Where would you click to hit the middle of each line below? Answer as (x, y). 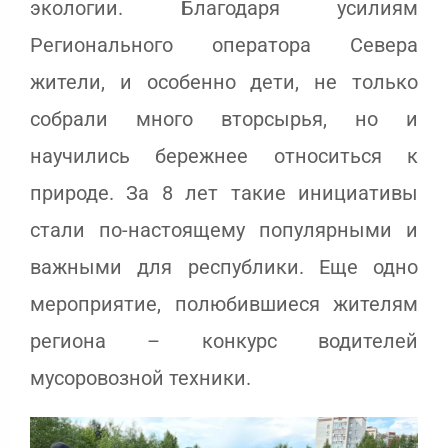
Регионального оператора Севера (224, 45)
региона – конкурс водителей (224, 341)
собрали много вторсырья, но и (224, 119)
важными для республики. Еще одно (224, 267)
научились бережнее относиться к (224, 156)
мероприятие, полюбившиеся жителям (224, 304)
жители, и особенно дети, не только (224, 82)
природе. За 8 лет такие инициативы (224, 193)
